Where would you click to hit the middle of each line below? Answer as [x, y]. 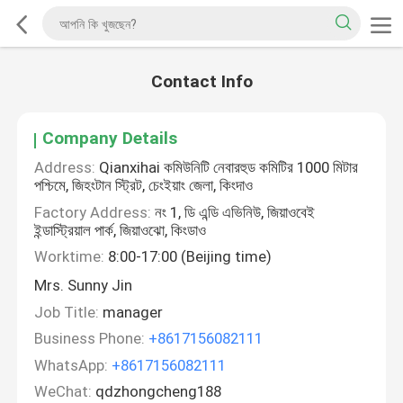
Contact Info [201, 82]
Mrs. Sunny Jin [84, 286]
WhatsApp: [72, 365]
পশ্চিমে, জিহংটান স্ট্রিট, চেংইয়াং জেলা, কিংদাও [144, 186]
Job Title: [67, 312]
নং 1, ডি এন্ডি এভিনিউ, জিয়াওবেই [233, 212]
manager [131, 312]
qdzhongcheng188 [157, 392]
